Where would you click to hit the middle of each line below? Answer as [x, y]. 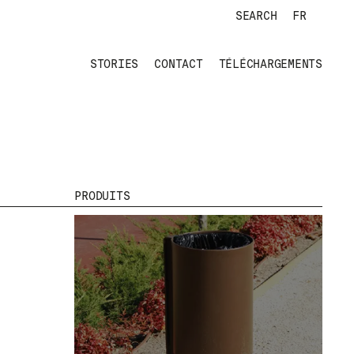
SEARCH [256, 16]
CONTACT [179, 64]
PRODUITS [102, 196]
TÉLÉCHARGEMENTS [270, 64]
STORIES [114, 64]
